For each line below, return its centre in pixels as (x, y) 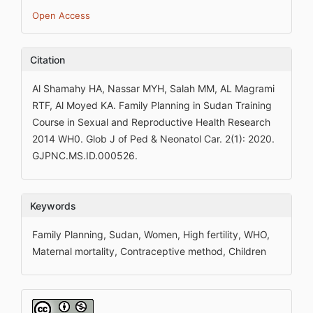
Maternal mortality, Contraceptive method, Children (149, 251)
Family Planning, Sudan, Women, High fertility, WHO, (151, 234)
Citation (48, 60)
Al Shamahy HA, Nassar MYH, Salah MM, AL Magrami (153, 88)
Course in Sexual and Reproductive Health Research (151, 122)
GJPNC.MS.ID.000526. (85, 155)
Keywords (53, 206)
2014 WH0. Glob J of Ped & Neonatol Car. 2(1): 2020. (153, 139)
